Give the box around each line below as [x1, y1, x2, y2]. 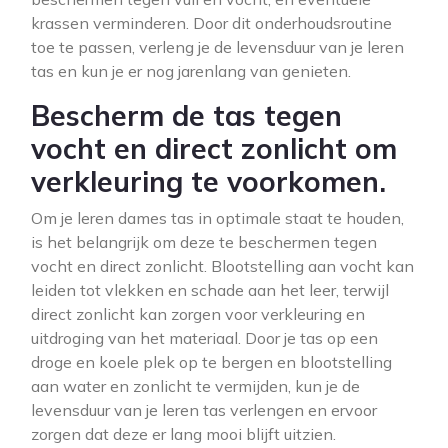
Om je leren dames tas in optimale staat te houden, [31, 208, 404, 228]
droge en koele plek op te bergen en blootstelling [31, 352, 392, 372]
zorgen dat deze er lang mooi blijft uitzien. [31, 424, 336, 444]
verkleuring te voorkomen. [31, 164, 386, 199]
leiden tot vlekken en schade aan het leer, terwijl [31, 280, 389, 300]
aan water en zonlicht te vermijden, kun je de [31, 376, 360, 396]
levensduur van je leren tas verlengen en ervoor [31, 400, 377, 420]
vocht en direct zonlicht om [31, 131, 397, 166]
